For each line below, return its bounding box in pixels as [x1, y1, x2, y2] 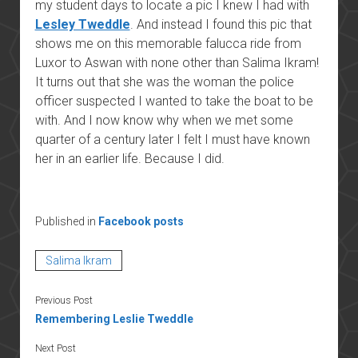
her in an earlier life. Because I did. [34, 150, 225, 166]
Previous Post [34, 294, 93, 306]
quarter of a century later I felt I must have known [34, 131, 310, 147]
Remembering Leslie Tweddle [34, 312, 193, 325]
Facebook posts [97, 214, 184, 228]
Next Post [34, 342, 76, 354]
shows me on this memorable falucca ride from [34, 35, 301, 51]
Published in [34, 214, 98, 228]
